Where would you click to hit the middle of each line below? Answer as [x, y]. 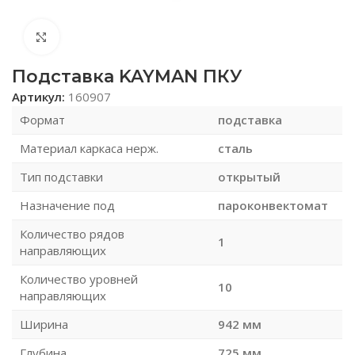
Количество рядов [72, 233]
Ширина [44, 324]
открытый [249, 176]
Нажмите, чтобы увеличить [137, 37]
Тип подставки [61, 176]
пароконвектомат [273, 205]
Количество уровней [79, 279]
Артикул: [40, 96]
